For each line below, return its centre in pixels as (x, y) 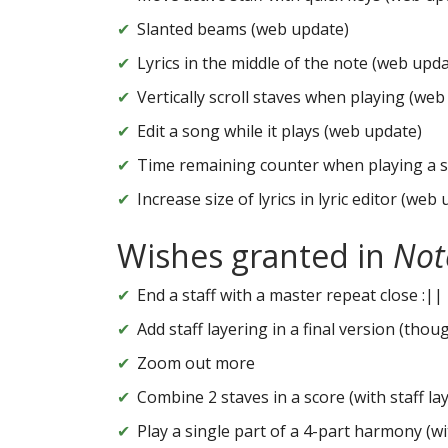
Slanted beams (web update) (243, 29)
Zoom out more (196, 363)
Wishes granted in (255, 256)
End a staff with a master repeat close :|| (290, 295)
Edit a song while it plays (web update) (279, 131)
